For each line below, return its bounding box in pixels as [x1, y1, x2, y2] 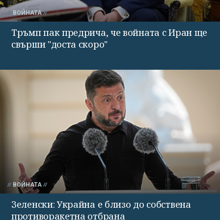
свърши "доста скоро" [11, 38, 108, 50]
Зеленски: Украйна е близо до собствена [11, 198, 191, 210]
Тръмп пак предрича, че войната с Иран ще [11, 26, 207, 38]
